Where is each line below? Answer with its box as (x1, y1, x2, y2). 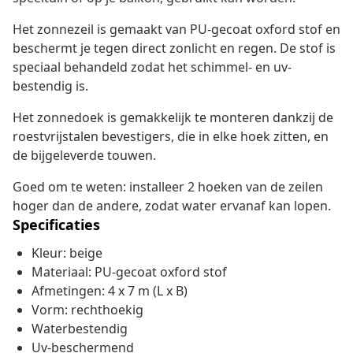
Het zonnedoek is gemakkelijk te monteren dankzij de (13, 109, 333, 127)
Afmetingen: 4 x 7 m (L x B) (32, 282, 188, 300)
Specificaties (13, 215, 100, 235)
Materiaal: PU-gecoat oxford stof (32, 263, 227, 281)
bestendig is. (13, 77, 88, 95)
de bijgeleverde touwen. (13, 147, 156, 165)
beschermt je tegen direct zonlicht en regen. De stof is (13, 39, 336, 58)
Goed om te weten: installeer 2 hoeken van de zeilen (13, 178, 323, 196)
